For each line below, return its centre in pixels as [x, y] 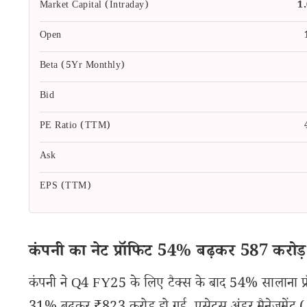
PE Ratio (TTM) [75, 127]
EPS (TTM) [66, 187]
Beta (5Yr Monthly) [83, 66]
